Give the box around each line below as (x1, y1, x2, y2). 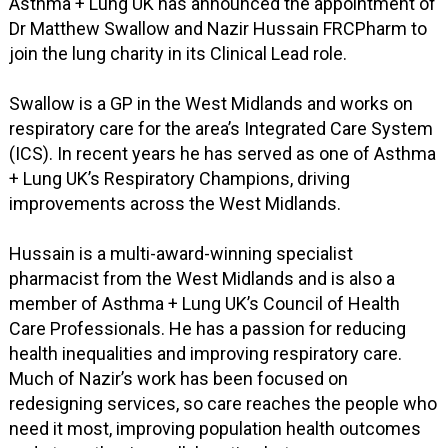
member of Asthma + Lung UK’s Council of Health (9, 293, 401, 315)
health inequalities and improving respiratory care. (9, 343, 403, 365)
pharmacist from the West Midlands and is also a (9, 268, 396, 290)
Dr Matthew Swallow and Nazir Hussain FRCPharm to (9, 18, 428, 40)
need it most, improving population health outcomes (9, 418, 422, 440)
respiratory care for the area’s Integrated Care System (9, 118, 434, 140)
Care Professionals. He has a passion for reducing (9, 318, 407, 340)
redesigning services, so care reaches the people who (9, 393, 438, 415)
